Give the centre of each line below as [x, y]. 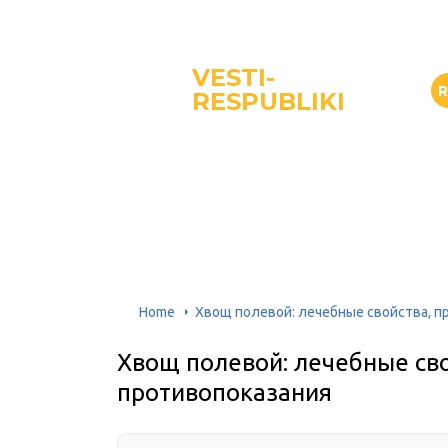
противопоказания [224, 392]
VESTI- [233, 77]
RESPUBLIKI [268, 101]
